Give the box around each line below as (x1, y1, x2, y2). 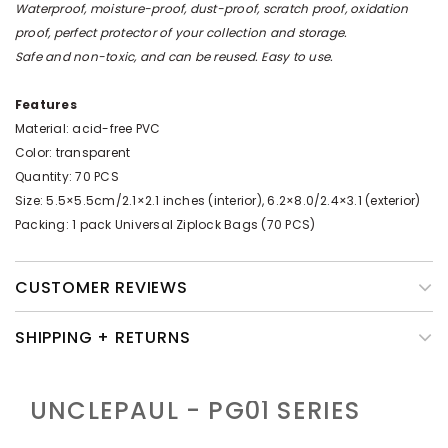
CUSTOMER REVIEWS (15, 276, 188, 299)
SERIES (277, 394, 361, 427)
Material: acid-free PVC (15, 120, 161, 137)
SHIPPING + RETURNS (15, 326, 191, 349)
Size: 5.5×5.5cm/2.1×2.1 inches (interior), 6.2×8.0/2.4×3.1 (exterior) (15, 192, 421, 209)
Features (15, 96, 77, 113)
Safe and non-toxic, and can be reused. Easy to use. (15, 48, 334, 65)
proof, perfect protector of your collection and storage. (15, 24, 348, 41)
